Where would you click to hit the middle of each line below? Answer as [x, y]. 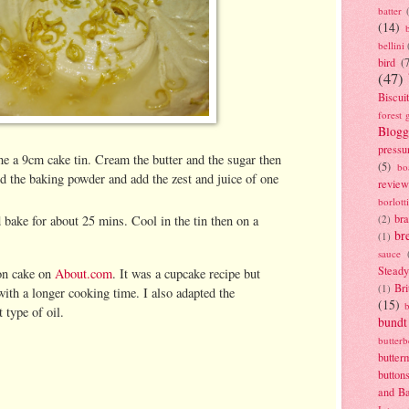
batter [390, 10]
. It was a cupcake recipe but [186, 273]
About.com [82, 273]
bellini [391, 45]
